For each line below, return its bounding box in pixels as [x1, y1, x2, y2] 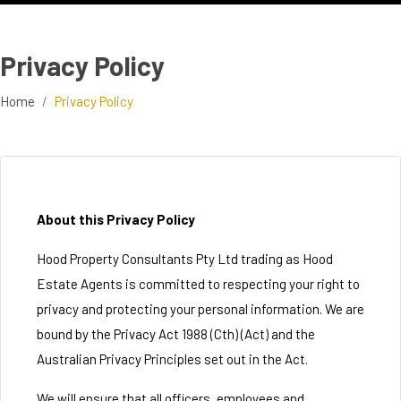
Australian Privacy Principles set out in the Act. [37, 351, 308, 367]
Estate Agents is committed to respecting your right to [37, 276, 360, 292]
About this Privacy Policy [37, 211, 195, 227]
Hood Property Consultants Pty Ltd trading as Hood [37, 251, 333, 267]
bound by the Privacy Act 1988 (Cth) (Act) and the [37, 326, 315, 342]
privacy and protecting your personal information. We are [37, 301, 364, 317]
